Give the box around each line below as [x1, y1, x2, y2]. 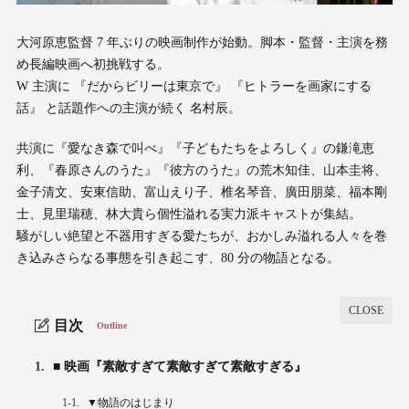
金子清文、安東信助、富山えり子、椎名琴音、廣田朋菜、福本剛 [16, 184, 387, 199]
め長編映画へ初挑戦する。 [16, 57, 170, 71]
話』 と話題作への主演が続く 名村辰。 [16, 100, 241, 115]
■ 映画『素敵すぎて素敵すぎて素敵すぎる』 [48, 359, 307, 373]
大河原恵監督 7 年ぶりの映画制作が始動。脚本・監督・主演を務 [16, 35, 388, 49]
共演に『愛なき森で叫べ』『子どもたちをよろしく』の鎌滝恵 [16, 141, 374, 155]
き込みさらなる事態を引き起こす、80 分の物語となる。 [16, 250, 340, 265]
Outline [96, 320, 127, 330]
